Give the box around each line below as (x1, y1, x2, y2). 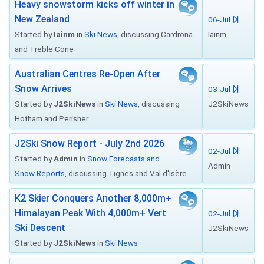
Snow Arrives (15, 83, 72, 94)
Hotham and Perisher (15, 114, 88, 123)
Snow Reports (15, 169, 65, 178)
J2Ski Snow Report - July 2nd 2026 (15, 138, 164, 149)
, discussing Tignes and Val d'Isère (65, 169, 187, 178)
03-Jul (208, 84, 232, 94)
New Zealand (15, 14, 70, 25)
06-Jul (208, 15, 232, 24)
